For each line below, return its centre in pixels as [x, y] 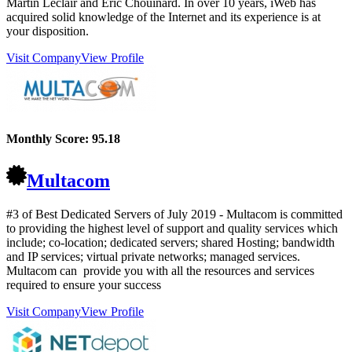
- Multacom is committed [279, 214]
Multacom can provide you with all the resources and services [160, 270]
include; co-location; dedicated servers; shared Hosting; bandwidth [170, 242]
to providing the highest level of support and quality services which [172, 228]
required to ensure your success [84, 284]
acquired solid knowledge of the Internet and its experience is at [163, 17]
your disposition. [48, 31]
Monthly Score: [49, 139]
